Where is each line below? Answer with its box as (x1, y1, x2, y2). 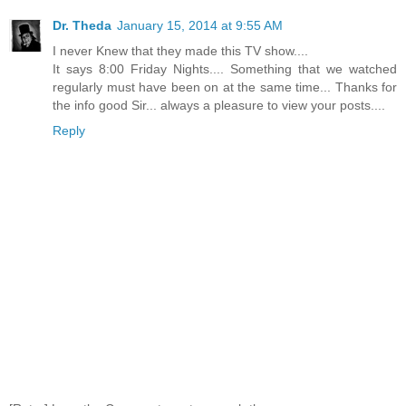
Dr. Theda (53, 17, 111, 33)
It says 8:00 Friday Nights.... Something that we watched (53, 61, 397, 76)
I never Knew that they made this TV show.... (53, 43, 308, 58)
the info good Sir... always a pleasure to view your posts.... (53, 97, 385, 112)
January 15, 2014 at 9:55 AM (117, 17, 283, 33)
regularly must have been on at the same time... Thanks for (53, 79, 397, 94)
